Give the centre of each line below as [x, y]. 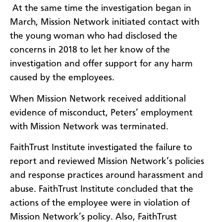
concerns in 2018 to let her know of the [90, 50]
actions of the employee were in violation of [100, 203]
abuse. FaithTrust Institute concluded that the [102, 190]
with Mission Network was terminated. [90, 127]
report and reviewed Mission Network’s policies [107, 162]
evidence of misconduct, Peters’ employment [101, 113]
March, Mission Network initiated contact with [105, 23]
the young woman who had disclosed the [94, 36]
